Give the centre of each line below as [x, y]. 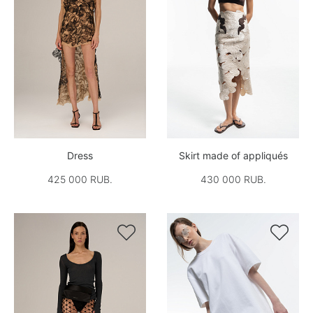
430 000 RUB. [233, 179]
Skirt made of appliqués [233, 155]
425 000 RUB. [80, 179]
